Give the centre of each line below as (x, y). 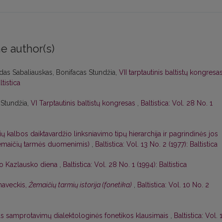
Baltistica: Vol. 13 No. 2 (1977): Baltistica (156, 144)
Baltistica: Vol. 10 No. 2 (173, 185)
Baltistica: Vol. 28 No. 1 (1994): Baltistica (125, 165)
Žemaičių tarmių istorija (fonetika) (80, 185)
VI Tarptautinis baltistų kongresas (84, 103)
